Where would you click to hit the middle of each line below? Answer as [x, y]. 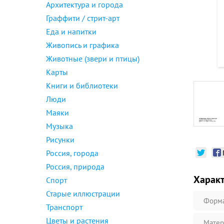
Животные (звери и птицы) [93, 58]
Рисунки [60, 139]
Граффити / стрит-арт [83, 18]
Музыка [59, 126]
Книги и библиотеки [82, 85]
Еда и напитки [71, 31]
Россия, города [72, 153]
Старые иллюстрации [83, 193]
